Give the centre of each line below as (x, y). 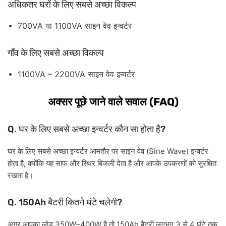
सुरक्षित (207, 163)
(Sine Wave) (167, 151)
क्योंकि (36, 163)
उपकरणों (175, 163)
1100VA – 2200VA (53, 74)
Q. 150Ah (28, 203)
